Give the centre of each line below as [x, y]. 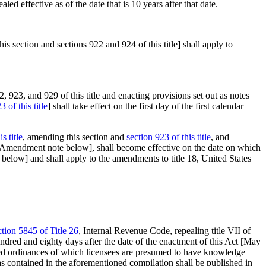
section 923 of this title [169, 137]
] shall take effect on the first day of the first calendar [145, 106]
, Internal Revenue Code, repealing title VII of [164, 231]
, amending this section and [75, 137]
